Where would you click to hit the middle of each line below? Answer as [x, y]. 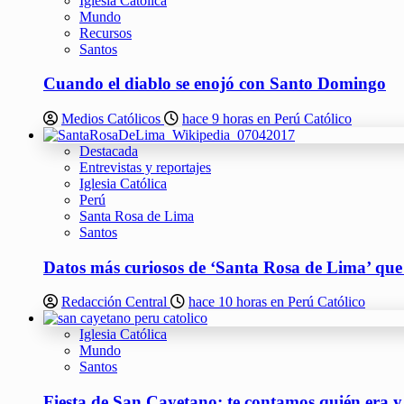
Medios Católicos [113, 119]
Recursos [106, 32]
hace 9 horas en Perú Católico [267, 119]
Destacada [109, 151]
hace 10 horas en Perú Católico [277, 302]
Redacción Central [116, 302]
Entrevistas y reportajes [145, 167]
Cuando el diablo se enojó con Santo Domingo [215, 84]
